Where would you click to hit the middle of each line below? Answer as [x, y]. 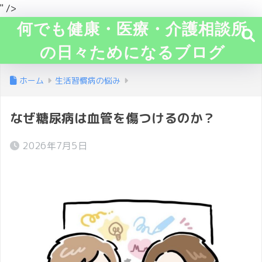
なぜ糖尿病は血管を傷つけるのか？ [113, 118]
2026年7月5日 [55, 146]
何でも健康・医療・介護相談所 [132, 29]
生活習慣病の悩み [88, 80]
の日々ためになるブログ [132, 52]
